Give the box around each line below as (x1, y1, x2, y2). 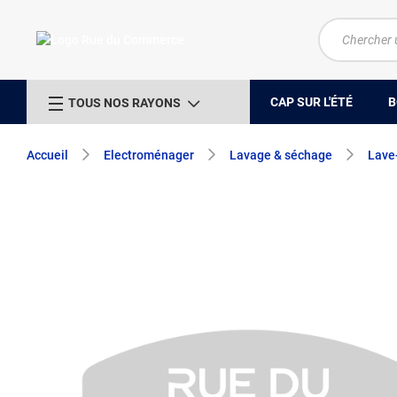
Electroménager (104, 148, 194, 162)
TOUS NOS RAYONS (68, 95, 181, 110)
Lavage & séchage (230, 148, 332, 162)
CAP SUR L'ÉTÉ (270, 94, 353, 109)
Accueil (27, 148, 68, 162)
